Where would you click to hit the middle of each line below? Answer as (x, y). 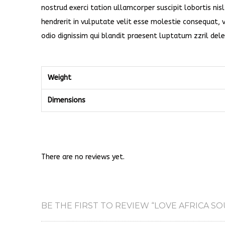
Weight (60, 78)
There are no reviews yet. (83, 157)
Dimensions (67, 100)
